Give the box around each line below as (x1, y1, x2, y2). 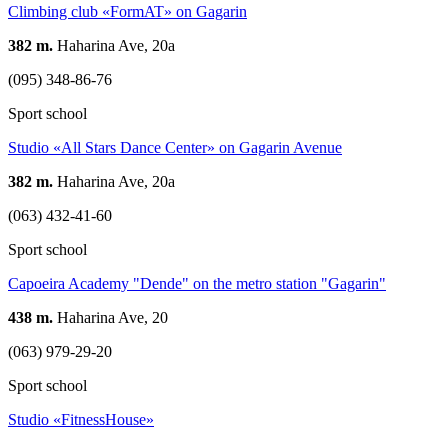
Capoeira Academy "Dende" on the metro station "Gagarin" (8, 274, 386, 292)
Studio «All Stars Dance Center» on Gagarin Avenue (8, 138, 342, 156)
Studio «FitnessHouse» (8, 410, 154, 428)
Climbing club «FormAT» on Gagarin (8, 2, 247, 20)
